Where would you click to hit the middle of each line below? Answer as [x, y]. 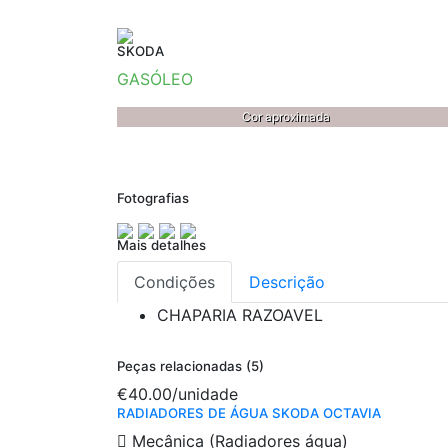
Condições [174, 282]
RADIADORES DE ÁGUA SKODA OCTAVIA [249, 413]
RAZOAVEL [282, 315]
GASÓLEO [155, 79]
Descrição [287, 282]
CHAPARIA [197, 315]
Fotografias [153, 198]
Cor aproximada [286, 117]
